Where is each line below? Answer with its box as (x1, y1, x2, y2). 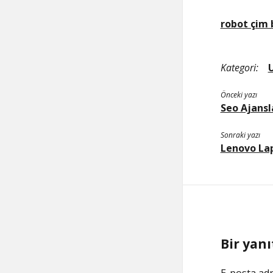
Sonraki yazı (220, 130, 260, 140)
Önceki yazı (220, 90, 257, 100)
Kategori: (220, 61, 258, 74)
